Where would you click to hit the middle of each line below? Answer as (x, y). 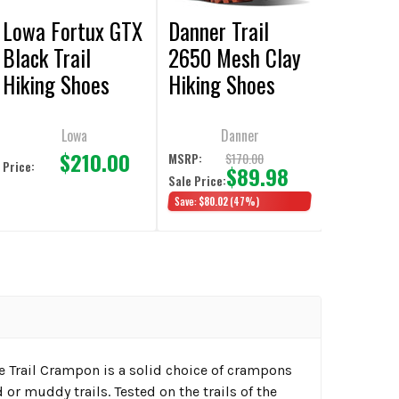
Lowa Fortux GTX (73, 30)
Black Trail (47, 57)
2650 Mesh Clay (235, 57)
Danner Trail (219, 30)
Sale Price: (198, 180)
